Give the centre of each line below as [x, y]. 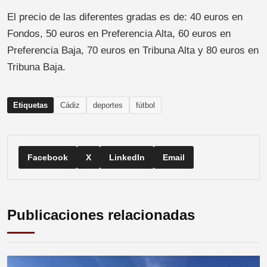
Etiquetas [30, 105]
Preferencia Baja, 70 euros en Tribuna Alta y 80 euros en [133, 50]
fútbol [145, 105]
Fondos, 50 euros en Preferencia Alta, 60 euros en [119, 33]
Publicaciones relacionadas [101, 215]
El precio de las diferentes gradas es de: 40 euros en [125, 17]
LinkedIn [127, 157]
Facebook [48, 157]
